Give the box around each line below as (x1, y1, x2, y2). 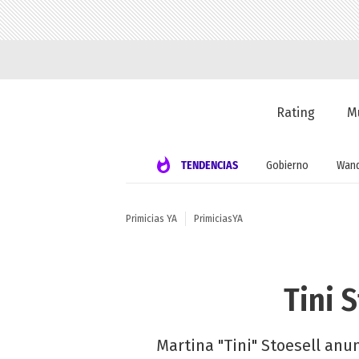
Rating (276, 105, 316, 121)
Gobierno (265, 158, 309, 172)
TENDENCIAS (180, 158, 238, 172)
